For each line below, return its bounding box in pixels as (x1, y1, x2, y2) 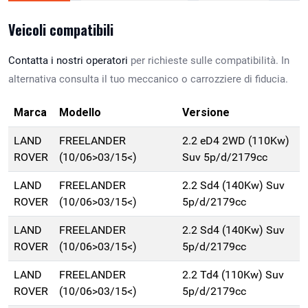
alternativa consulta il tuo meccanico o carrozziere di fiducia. (8, 73, 288, 86)
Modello (59, 106, 101, 120)
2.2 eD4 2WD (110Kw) (182, 134, 289, 148)
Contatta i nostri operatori (8, 54, 128, 67)
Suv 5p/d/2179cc (182, 151, 267, 164)
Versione (182, 106, 230, 120)
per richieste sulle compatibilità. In (128, 54, 289, 67)
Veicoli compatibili (8, 19, 113, 41)
